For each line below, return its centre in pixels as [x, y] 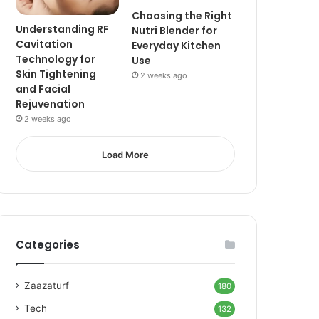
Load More [125, 154]
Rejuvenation [51, 104]
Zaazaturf [47, 285]
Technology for [56, 59]
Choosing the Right [182, 16]
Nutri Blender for [175, 31]
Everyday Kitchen [177, 46]
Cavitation [45, 44]
